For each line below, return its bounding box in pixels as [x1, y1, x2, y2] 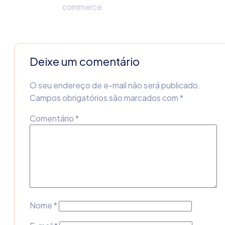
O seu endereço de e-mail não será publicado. [30, 80, 200, 90]
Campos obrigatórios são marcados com [30, 92, 180, 103]
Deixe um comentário [30, 54, 140, 68]
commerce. [62, 2, 104, 12]
